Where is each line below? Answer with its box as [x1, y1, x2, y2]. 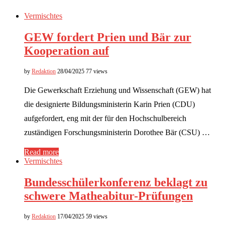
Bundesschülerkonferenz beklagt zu [24, 175, 207, 189]
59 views [86, 212, 107, 220]
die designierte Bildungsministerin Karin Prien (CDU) [24, 99, 195, 108]
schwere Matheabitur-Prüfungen [24, 189, 193, 202]
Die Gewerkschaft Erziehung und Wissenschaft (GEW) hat [24, 85, 211, 94]
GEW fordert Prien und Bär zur [24, 30, 191, 44]
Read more [24, 147, 59, 156]
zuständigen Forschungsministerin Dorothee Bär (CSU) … [24, 128, 210, 137]
